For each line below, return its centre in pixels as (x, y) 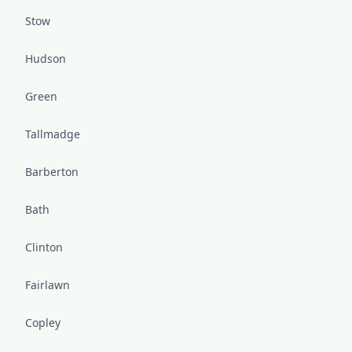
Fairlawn (48, 285)
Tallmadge (53, 134)
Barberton (52, 172)
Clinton (44, 247)
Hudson (46, 59)
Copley (43, 323)
